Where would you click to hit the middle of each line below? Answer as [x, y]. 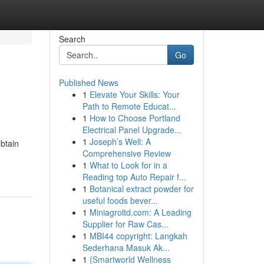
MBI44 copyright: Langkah [138, 236]
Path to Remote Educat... [129, 106]
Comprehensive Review [126, 153]
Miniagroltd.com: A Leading [140, 212]
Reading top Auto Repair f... [134, 177]
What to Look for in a [128, 165]
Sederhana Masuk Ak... [126, 247]
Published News [88, 82]
